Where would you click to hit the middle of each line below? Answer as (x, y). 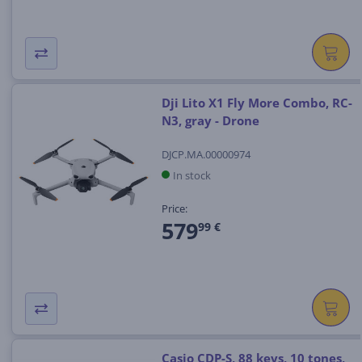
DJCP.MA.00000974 (206, 154)
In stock (192, 175)
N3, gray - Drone (210, 121)
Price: (174, 208)
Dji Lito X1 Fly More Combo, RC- (257, 103)
